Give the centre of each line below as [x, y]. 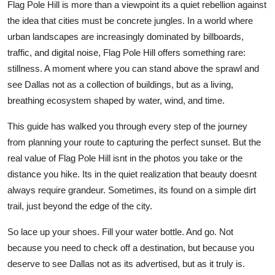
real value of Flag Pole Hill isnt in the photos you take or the [125, 158]
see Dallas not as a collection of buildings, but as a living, [120, 84]
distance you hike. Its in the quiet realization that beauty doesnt [132, 174]
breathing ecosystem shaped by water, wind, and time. [116, 100]
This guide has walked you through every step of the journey [127, 126]
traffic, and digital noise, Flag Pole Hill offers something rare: [126, 52]
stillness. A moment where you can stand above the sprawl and [133, 68]
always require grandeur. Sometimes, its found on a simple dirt [132, 190]
